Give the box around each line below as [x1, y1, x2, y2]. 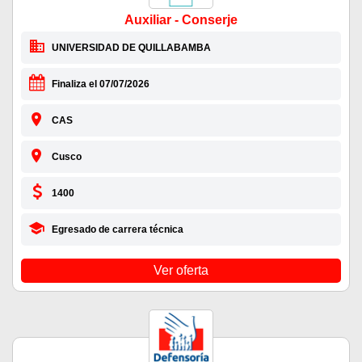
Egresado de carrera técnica [51, 223, 183, 235]
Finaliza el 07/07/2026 [51, 78, 149, 90]
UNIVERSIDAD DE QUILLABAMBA [51, 41, 211, 53]
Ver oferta [154, 263, 208, 277]
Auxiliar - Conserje [124, 12, 238, 27]
